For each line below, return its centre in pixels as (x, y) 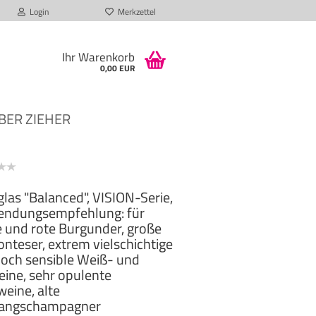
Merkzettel (135, 12)
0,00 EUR (117, 68)
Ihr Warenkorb (98, 57)
